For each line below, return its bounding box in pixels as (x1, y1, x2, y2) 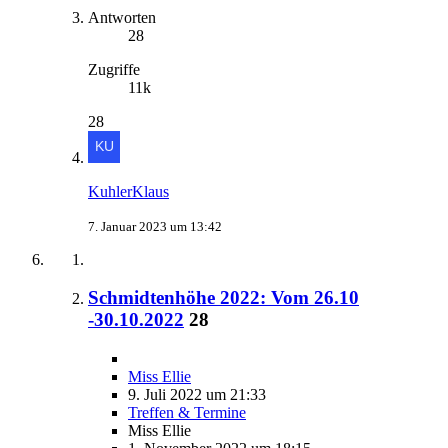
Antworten (88, 8, 156, 26)
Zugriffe (88, 60, 140, 78)
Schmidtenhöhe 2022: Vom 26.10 (88, 287, 359, 309)
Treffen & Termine (128, 404, 246, 421)
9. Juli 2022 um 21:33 (128, 386, 266, 403)
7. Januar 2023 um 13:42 (88, 218, 222, 234)
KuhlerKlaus (88, 182, 169, 200)
